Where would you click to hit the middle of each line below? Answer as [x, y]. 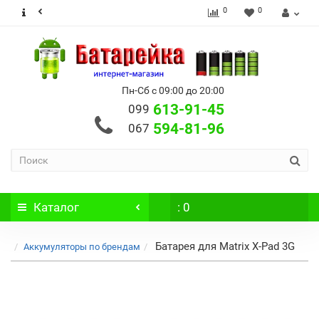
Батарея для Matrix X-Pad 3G [225, 246]
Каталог [56, 207]
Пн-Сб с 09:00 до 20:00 [173, 90]
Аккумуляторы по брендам [82, 247]
